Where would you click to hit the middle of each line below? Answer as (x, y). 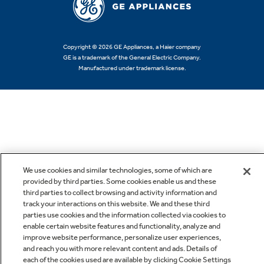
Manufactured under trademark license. (132, 68)
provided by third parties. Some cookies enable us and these (119, 181)
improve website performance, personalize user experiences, (122, 237)
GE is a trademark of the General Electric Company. (132, 57)
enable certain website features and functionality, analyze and (121, 226)
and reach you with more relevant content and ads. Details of (120, 248)
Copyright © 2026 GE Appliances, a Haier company (132, 47)
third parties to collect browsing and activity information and (120, 192)
